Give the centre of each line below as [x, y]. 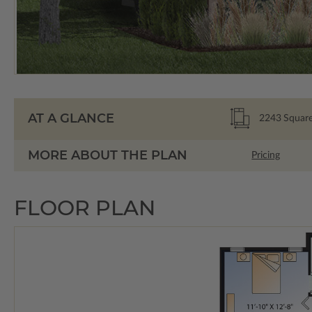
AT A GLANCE [71, 119]
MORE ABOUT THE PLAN [108, 155]
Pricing [266, 156]
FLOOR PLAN [85, 208]
